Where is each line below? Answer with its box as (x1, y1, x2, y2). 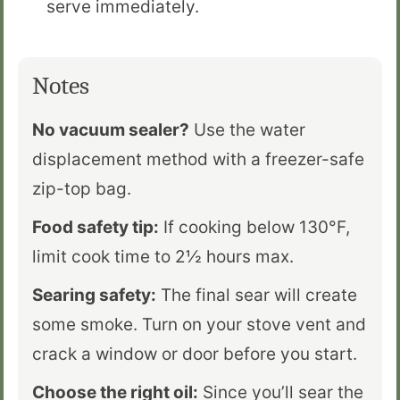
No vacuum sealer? (32, 120, 189, 141)
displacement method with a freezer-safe (32, 149, 364, 171)
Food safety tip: (32, 217, 159, 238)
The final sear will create (156, 285, 357, 306)
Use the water (189, 120, 305, 141)
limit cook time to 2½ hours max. (32, 246, 294, 268)
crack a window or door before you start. (32, 344, 357, 365)
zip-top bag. (32, 179, 131, 200)
